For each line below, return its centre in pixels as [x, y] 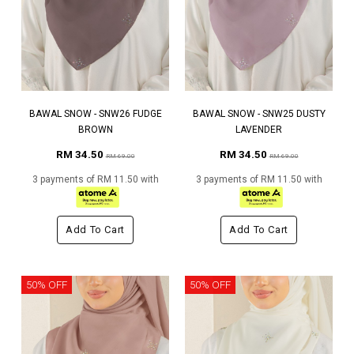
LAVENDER [259, 130]
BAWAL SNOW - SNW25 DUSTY [259, 114]
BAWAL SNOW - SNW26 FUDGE [95, 114]
